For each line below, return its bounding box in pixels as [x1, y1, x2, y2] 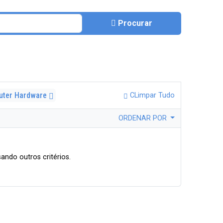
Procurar [117, 18, 152, 28]
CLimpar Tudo [128, 91, 175, 100]
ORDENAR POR [118, 114, 169, 122]
